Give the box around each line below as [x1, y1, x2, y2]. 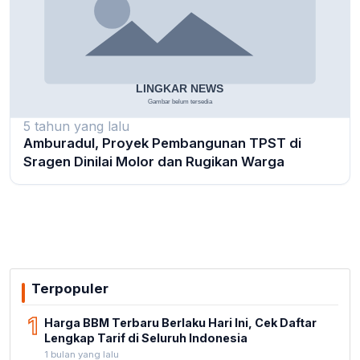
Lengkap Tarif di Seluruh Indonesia [44, 331, 247, 346]
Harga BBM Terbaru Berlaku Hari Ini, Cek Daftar [44, 316, 317, 330]
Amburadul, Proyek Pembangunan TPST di [23, 135, 301, 152]
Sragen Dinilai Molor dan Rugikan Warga [23, 153, 284, 170]
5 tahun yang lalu [23, 118, 129, 135]
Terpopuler [31, 280, 108, 297]
